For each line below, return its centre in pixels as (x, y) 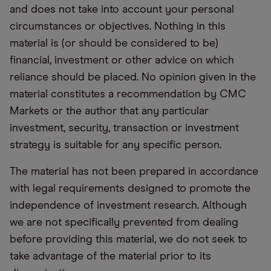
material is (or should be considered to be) (114, 44)
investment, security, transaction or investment (124, 129)
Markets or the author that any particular (109, 112)
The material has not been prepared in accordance (134, 172)
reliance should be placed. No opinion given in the (133, 78)
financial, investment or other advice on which (122, 61)
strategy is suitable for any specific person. (116, 145)
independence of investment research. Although (128, 206)
